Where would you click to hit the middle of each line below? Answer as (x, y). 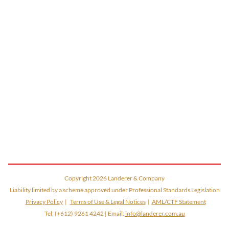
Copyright (78, 178)
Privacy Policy (44, 202)
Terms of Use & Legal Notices (108, 202)
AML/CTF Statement (179, 202)
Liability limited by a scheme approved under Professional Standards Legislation (114, 190)
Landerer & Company (136, 178)
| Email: (114, 213)
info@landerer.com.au (155, 213)
